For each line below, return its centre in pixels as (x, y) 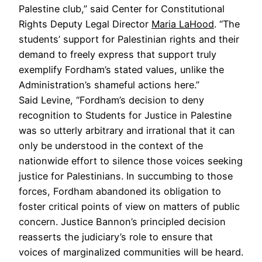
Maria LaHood (183, 24)
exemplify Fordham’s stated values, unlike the (121, 69)
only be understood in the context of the (111, 145)
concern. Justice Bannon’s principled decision (122, 221)
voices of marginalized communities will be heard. (131, 252)
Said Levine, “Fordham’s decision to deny (111, 100)
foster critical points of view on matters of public (129, 206)
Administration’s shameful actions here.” (111, 85)
